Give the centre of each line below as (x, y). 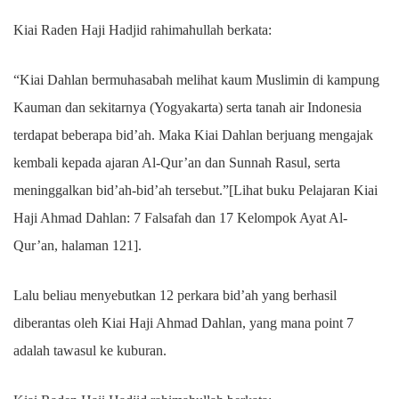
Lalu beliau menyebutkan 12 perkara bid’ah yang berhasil (175, 295)
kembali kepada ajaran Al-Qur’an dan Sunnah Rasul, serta (177, 163)
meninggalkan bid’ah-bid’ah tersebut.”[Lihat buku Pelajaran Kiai (195, 190)
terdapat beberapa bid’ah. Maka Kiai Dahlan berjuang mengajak (193, 135)
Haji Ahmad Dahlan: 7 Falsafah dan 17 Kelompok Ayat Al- (180, 218)
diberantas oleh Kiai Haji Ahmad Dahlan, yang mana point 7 (183, 323)
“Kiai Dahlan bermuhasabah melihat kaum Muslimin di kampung (196, 80)
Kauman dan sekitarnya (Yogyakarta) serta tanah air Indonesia (187, 107)
